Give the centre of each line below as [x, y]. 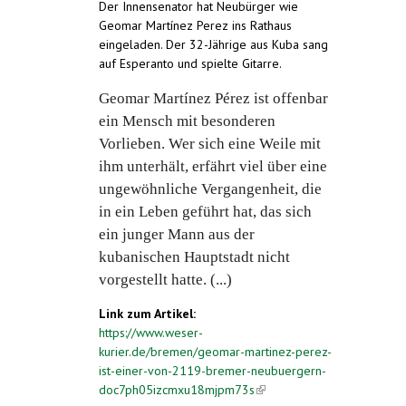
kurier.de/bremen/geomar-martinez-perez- [215, 352]
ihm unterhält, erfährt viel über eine [213, 167]
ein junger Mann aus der [177, 235]
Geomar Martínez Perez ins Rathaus [195, 26]
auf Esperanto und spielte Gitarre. [190, 64]
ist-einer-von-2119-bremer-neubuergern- [213, 371]
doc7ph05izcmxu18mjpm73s [177, 390]
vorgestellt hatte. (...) [165, 280]
